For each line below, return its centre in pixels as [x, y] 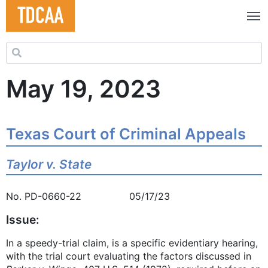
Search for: [30, 48]
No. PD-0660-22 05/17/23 [88, 197]
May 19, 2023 [83, 89]
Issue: [23, 220]
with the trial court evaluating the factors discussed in [129, 256]
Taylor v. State [49, 165]
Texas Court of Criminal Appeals [126, 133]
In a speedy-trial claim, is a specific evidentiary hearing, [132, 243]
